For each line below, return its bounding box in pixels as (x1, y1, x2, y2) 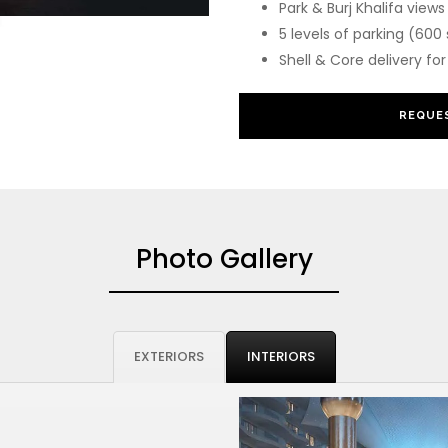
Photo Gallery (135, 241, 313, 278)
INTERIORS (246, 347, 315, 367)
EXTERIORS (133, 347, 204, 367)
